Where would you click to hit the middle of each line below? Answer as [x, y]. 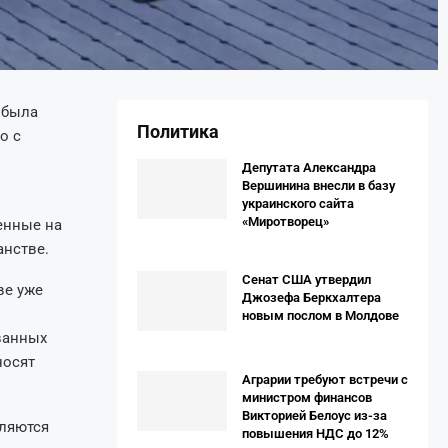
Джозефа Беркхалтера [311, 297]
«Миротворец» [285, 221]
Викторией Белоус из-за [314, 415]
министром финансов [307, 397]
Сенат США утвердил [306, 279]
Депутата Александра [309, 167]
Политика [178, 131]
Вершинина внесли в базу [318, 185]
